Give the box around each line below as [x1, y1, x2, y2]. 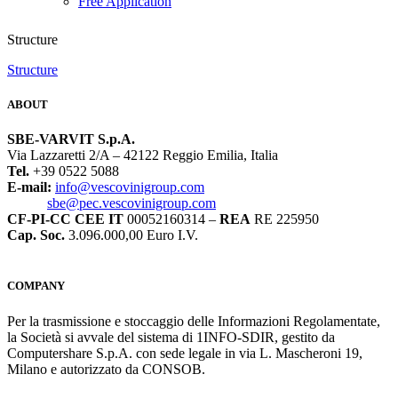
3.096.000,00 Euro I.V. [65, 227, 198, 243]
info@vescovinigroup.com [55, 179, 204, 195]
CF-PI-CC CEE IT [7, 211, 123, 227]
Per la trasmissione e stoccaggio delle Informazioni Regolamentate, [7, 313, 380, 329]
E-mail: [7, 179, 52, 195]
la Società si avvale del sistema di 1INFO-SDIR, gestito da [7, 329, 335, 345]
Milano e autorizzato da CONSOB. [7, 361, 205, 377]
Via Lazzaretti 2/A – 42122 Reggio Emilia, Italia [7, 147, 278, 163]
